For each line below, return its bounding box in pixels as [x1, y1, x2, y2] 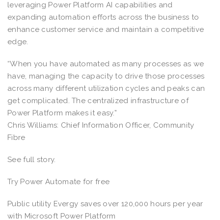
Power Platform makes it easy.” [7, 108, 119, 117]
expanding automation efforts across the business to [7, 12, 199, 22]
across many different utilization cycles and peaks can [7, 83, 205, 93]
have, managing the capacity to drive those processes [7, 71, 205, 81]
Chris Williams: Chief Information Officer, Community [7, 120, 194, 130]
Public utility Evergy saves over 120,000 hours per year [7, 199, 203, 208]
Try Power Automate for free [7, 177, 110, 186]
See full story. [7, 155, 58, 164]
